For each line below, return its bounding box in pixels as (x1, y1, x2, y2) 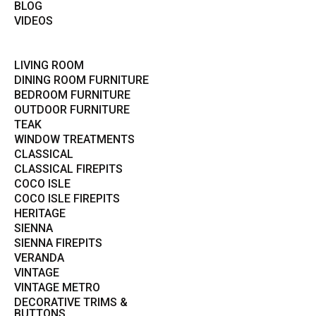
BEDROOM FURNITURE (14, 88, 130, 102)
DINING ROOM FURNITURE (14, 73, 149, 87)
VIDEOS (14, 14, 53, 28)
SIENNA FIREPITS (14, 236, 102, 250)
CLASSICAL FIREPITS (14, 162, 123, 176)
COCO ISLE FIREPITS (14, 192, 120, 206)
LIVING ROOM (14, 59, 84, 73)
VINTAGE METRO (14, 281, 100, 295)
